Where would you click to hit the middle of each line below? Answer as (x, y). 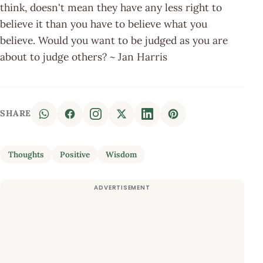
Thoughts (26, 154)
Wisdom (121, 154)
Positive (75, 154)
